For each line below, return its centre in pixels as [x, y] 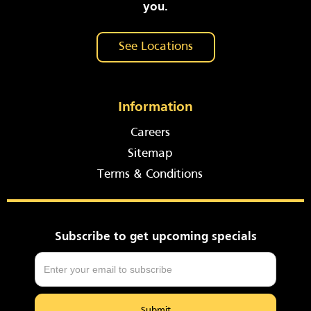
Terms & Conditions [150, 175]
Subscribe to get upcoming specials [155, 237]
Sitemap [150, 154]
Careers [150, 133]
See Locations [155, 47]
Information [155, 108]
